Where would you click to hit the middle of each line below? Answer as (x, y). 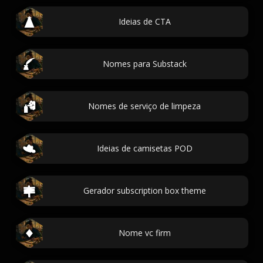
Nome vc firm (144, 233)
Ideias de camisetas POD (144, 148)
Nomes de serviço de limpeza (144, 106)
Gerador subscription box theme (144, 190)
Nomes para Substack (144, 64)
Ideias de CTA (144, 21)
